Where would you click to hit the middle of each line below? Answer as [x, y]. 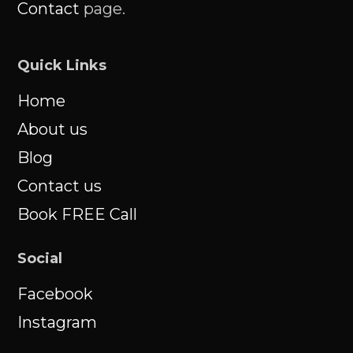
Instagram [58, 322]
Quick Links [62, 65]
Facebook [56, 294]
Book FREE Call [78, 214]
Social [40, 258]
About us [53, 129]
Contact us [60, 186]
